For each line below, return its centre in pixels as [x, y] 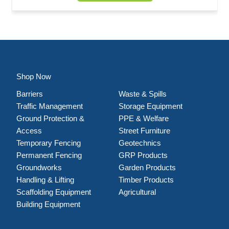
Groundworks [39, 167]
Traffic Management [49, 106]
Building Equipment [49, 204]
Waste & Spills [143, 94]
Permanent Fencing [49, 155]
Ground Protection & [50, 118]
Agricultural [137, 192]
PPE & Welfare [143, 118]
